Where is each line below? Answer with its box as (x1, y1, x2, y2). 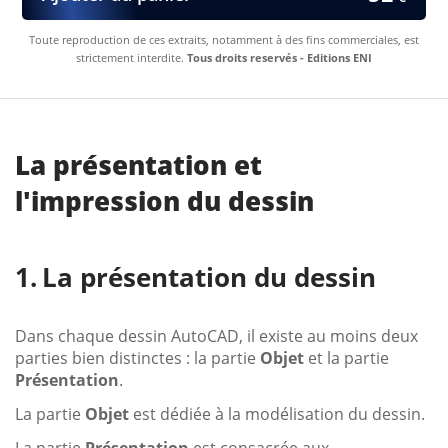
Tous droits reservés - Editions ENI (187, 49, 372, 65)
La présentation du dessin (42, 258, 376, 295)
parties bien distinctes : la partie (15, 346, 260, 369)
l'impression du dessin (15, 182, 314, 219)
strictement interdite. (76, 49, 187, 65)
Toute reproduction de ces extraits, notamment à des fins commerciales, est (29, 31, 419, 47)
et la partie (304, 346, 389, 369)
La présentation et (15, 146, 262, 183)
